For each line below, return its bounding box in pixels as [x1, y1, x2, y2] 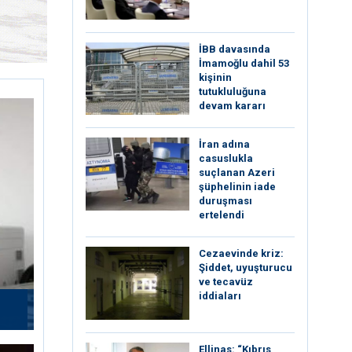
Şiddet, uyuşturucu [199, 262, 292, 274]
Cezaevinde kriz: [199, 247, 284, 260]
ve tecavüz [199, 276, 253, 288]
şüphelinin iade [199, 181, 276, 193]
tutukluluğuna [199, 85, 266, 97]
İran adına [199, 138, 250, 151]
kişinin [199, 71, 232, 83]
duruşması [199, 195, 252, 207]
